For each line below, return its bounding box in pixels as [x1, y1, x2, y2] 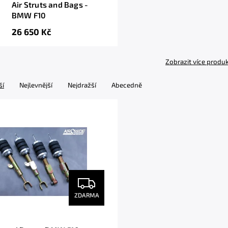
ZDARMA [74, 191, 99, 198]
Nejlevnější [19, 81, 52, 89]
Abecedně [111, 81, 142, 89]
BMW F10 [12, 10, 46, 20]
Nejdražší [68, 81, 96, 89]
